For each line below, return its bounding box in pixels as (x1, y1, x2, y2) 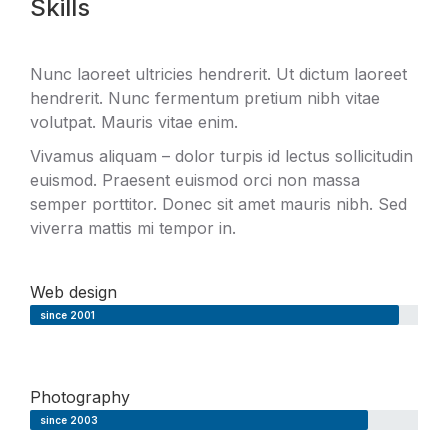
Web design (30, 282, 117, 302)
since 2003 (40, 414, 98, 426)
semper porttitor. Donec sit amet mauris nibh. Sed (30, 194, 407, 214)
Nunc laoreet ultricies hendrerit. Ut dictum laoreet (30, 64, 407, 84)
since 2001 (40, 309, 95, 321)
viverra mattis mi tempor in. (30, 218, 236, 238)
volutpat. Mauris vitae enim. (30, 112, 238, 132)
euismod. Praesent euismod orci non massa (30, 170, 360, 190)
